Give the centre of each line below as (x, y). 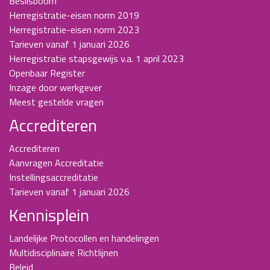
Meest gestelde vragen (56, 102)
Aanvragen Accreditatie (56, 163)
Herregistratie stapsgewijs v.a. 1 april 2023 (96, 58)
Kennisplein (49, 215)
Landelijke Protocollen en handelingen (84, 238)
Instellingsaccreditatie (54, 177)
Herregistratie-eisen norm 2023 (74, 30)
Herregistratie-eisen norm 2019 (74, 15)
